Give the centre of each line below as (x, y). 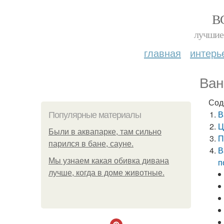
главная (162, 53)
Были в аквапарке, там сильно (105, 132)
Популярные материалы (95, 115)
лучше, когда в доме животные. (106, 173)
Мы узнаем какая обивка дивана (109, 161)
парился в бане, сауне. (91, 144)
